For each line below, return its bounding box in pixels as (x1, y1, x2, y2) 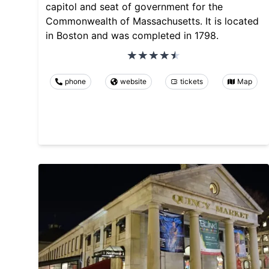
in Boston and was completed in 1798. (46, 29, 219, 41)
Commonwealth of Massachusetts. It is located (46, 14, 259, 27)
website (119, 76, 147, 86)
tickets (180, 76, 204, 86)
